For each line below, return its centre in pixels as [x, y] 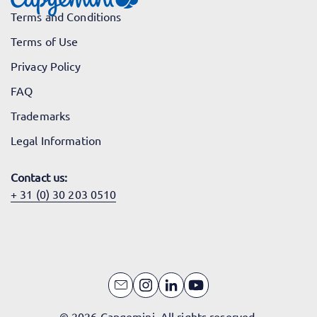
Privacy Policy [46, 66]
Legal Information [56, 140]
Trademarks [41, 116]
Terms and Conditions [66, 17]
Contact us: [39, 177]
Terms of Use [45, 41]
